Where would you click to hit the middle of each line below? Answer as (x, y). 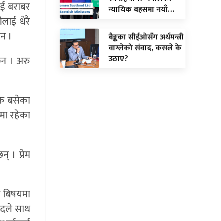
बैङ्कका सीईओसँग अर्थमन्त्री (146, 37)
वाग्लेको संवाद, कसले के (145, 48)
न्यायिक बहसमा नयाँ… (141, 9)
